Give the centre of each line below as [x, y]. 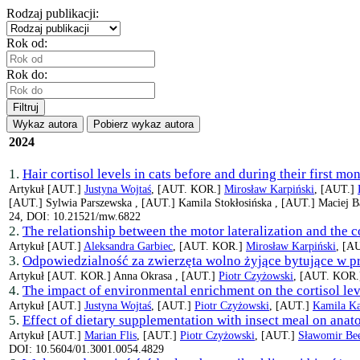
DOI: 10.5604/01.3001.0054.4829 [86, 349]
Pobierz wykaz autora [143, 124]
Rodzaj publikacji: [53, 13]
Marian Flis [110, 335]
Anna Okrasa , [147, 276]
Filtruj [26, 107]
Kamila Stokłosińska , [230, 203]
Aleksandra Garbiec [128, 246]
